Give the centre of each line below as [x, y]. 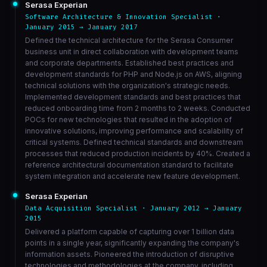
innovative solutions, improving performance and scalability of [134, 131]
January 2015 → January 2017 [81, 27]
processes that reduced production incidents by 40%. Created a [137, 153]
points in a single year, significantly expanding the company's [132, 243]
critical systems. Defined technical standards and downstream [134, 142]
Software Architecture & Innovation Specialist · [123, 17]
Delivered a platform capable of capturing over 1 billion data [129, 232]
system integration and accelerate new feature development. [132, 176]
